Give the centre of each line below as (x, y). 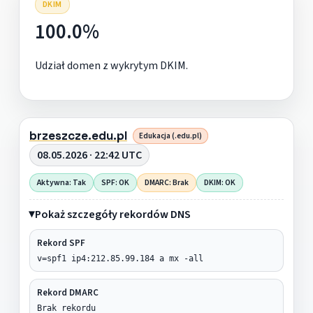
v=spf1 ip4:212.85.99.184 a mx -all (120, 258)
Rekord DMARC (67, 292)
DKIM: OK (219, 182)
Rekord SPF (61, 243)
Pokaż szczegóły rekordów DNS (112, 214)
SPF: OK (115, 182)
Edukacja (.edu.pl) (170, 136)
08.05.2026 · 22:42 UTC (89, 155)
